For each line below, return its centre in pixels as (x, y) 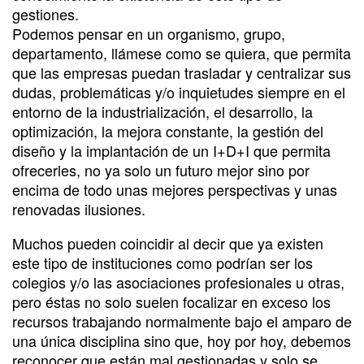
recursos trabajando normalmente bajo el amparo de (182, 321)
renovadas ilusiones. (79, 208)
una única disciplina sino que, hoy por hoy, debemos (182, 340)
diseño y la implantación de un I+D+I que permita (171, 150)
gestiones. (45, 13)
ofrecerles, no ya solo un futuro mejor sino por (161, 169)
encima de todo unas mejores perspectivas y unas (175, 189)
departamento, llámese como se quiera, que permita (182, 52)
